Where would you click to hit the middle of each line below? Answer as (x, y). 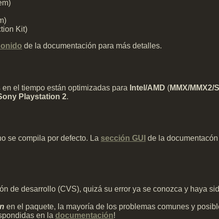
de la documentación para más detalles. (92, 45)
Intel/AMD (147, 88)
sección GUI (123, 138)
